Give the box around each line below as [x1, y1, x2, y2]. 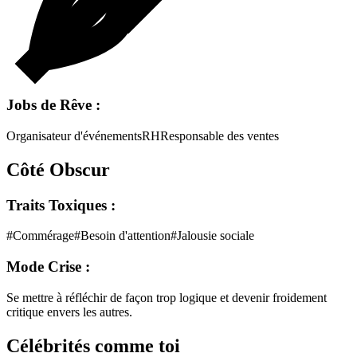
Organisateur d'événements [6, 128, 142, 143]
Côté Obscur [6, 159, 110, 180]
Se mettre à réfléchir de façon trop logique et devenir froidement [6, 290, 327, 304]
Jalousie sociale [177, 229, 254, 243]
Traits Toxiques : [6, 196, 116, 214]
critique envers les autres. [6, 304, 132, 319]
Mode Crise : [6, 258, 90, 276]
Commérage [13, 229, 74, 243]
